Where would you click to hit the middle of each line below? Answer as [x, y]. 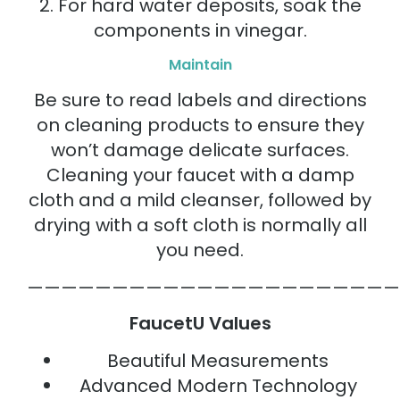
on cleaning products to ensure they [200, 125]
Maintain [200, 64]
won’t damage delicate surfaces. [200, 150]
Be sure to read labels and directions [200, 100]
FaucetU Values [200, 324]
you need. [200, 250]
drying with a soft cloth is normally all [200, 225]
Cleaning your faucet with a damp [200, 175]
